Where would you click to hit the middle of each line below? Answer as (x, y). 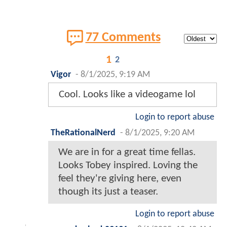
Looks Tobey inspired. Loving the (128, 166)
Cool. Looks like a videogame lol (127, 95)
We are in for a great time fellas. (127, 153)
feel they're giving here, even (120, 179)
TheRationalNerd (83, 133)
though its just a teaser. (108, 192)
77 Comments (123, 38)
